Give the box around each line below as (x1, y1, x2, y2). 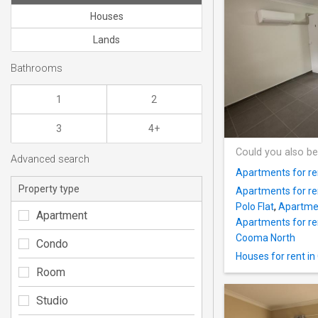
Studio (36, 293, 68, 307)
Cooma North (236, 232, 295, 244)
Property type (18, 182, 79, 194)
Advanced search (11, 153, 89, 166)
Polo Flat (236, 201, 274, 213)
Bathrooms (11, 62, 62, 75)
